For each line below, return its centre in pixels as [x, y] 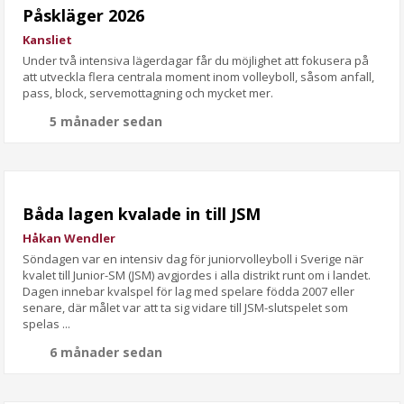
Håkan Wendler [69, 238]
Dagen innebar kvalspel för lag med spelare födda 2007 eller [189, 291]
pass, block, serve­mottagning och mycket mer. [148, 92]
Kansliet [48, 39]
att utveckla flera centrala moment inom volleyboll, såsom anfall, [199, 76]
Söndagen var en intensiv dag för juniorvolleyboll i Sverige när [193, 258]
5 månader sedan [106, 121]
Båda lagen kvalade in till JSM [142, 213]
